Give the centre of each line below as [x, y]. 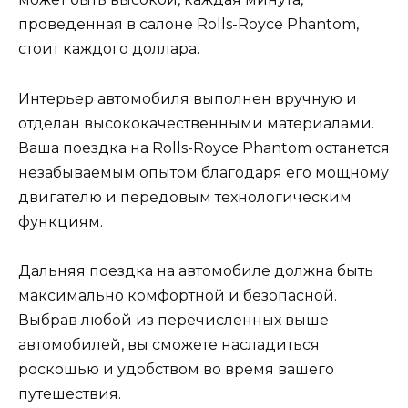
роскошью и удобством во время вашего [176, 369]
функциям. [61, 221]
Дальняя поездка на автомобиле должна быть [196, 270]
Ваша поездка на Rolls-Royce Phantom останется [204, 148]
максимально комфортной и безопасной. [178, 295]
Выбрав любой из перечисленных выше [173, 320]
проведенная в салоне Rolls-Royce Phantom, [189, 25]
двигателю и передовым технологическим [185, 197]
